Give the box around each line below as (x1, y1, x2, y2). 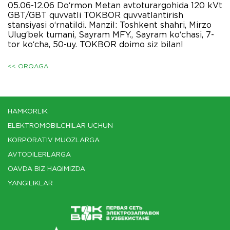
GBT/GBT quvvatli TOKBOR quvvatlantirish (8, 11, 183, 20)
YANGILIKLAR (8, 181, 53, 186)
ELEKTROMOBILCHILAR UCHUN (8, 123, 113, 129)
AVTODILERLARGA (8, 152, 71, 158)
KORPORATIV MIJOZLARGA (8, 138, 100, 143)
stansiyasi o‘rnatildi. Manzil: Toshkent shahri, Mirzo (8, 21, 212, 29)
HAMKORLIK (8, 109, 48, 114)
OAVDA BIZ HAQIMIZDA (8, 166, 85, 172)
